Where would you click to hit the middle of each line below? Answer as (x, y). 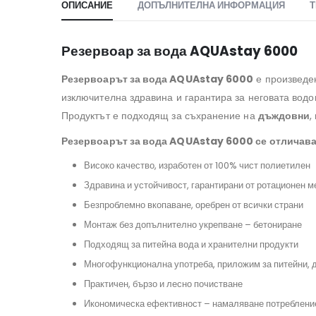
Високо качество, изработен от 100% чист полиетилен (198, 166)
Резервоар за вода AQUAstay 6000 (180, 51)
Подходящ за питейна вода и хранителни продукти (192, 245)
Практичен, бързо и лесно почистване (164, 284)
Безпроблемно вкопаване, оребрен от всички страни (195, 205)
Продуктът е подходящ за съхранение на (160, 116)
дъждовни (284, 116)
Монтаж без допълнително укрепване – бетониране (194, 225)
